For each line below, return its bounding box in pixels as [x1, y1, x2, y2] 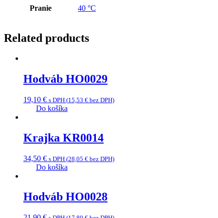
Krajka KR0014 [23, 131, 104, 145]
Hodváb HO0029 [23, 73, 108, 86]
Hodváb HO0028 [23, 190, 108, 203]
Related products [4, 31, 89, 44]
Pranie [30, 3, 52, 12]
